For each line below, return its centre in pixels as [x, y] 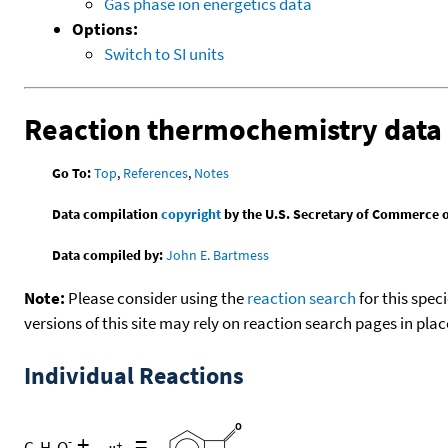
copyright [191, 214]
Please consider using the [156, 298]
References [156, 173]
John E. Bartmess [218, 255]
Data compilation [107, 214]
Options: [105, 28]
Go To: [72, 173]
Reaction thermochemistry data [233, 128]
